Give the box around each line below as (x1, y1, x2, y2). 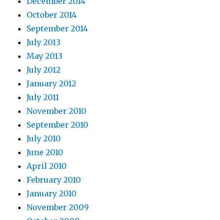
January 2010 (27, 189, 77, 199)
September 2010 (27, 120, 89, 130)
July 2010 (27, 134, 61, 144)
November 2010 (27, 106, 87, 116)
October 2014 (27, 10, 77, 20)
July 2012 (27, 65, 61, 75)
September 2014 (27, 24, 88, 34)
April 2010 (27, 161, 67, 171)
